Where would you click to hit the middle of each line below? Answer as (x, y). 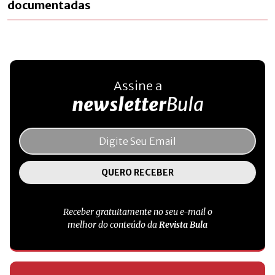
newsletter (119, 104)
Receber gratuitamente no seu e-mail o (137, 212)
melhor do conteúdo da (113, 225)
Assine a (137, 85)
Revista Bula (183, 225)
